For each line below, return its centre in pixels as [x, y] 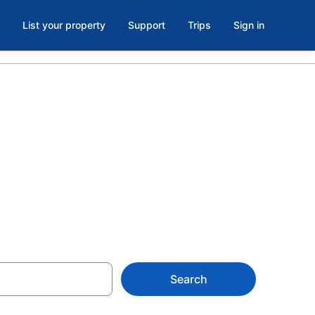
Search [188, 279]
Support [147, 25]
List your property [64, 25]
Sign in [249, 25]
